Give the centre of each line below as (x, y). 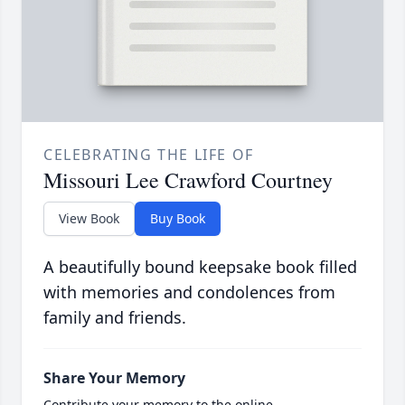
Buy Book (178, 218)
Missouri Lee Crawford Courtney (188, 179)
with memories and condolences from (189, 292)
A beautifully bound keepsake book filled (200, 266)
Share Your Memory (114, 377)
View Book (89, 218)
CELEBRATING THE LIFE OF (149, 154)
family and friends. (115, 317)
